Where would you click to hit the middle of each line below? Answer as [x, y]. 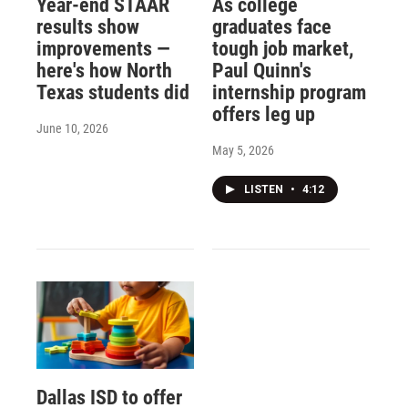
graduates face [271, 26]
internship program [289, 92]
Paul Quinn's [261, 70]
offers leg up [263, 114]
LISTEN [265, 189]
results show [88, 26]
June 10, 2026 [72, 128]
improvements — [103, 48]
